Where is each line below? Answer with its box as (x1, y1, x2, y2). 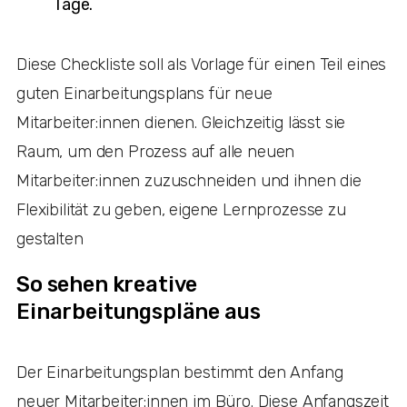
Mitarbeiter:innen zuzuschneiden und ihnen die (16, 170, 362, 191)
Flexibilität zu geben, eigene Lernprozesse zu (16, 199, 346, 220)
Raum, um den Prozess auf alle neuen (16, 141, 295, 162)
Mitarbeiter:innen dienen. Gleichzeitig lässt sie (16, 112, 346, 133)
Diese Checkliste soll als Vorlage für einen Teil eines (16, 54, 387, 74)
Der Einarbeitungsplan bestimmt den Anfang (16, 362, 343, 382)
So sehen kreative (16, 271, 198, 297)
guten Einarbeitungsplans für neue (16, 83, 273, 104)
